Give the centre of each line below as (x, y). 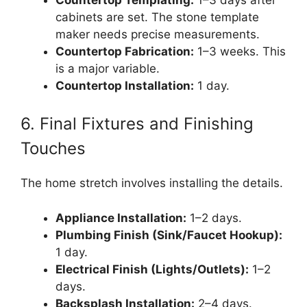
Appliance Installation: (121, 218)
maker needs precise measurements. (158, 34)
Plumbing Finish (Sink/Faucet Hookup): (169, 235)
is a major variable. (108, 68)
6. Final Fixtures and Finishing (137, 124)
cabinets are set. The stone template (157, 17)
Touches (53, 149)
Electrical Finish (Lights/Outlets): (152, 269)
